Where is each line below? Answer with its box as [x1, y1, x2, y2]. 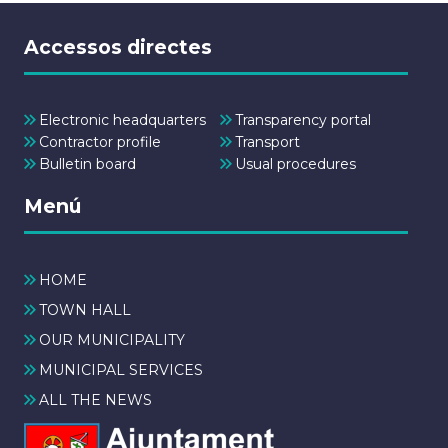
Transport [234, 132, 300, 151]
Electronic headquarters [39, 111, 206, 130]
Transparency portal [234, 111, 371, 130]
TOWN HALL [39, 300, 131, 319]
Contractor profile [39, 132, 161, 151]
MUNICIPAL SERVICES [39, 360, 203, 379]
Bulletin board [39, 154, 136, 173]
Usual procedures [234, 154, 356, 173]
